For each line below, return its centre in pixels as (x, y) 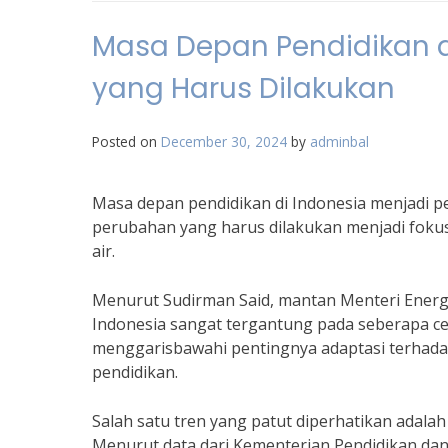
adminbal (339, 141)
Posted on (126, 141)
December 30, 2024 (224, 141)
